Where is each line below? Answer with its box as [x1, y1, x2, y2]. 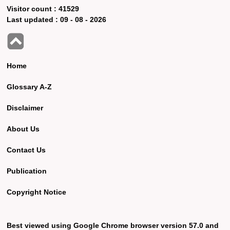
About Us [7, 124, 40, 133]
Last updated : [7, 15, 61, 24]
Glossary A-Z [7, 82, 52, 91]
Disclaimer [7, 103, 44, 112]
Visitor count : [7, 4, 59, 13]
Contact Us [7, 145, 46, 154]
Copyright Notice [7, 187, 67, 196]
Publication [7, 166, 47, 175]
